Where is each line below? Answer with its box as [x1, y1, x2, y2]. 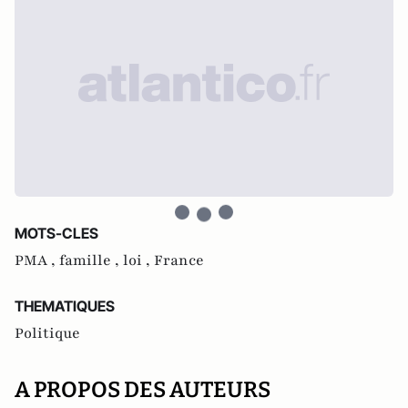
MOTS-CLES [15, 224, 98, 242]
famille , [59, 250, 123, 270]
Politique [15, 323, 80, 343]
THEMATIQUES [15, 297, 115, 315]
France [154, 250, 204, 270]
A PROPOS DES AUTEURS [15, 377, 270, 403]
